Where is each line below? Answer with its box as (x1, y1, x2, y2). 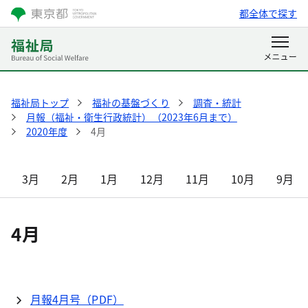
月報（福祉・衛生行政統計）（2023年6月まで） (26, 110, 237, 124)
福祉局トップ (11, 96, 69, 109)
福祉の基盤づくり (92, 96, 170, 109)
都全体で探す (239, 6, 297, 20)
